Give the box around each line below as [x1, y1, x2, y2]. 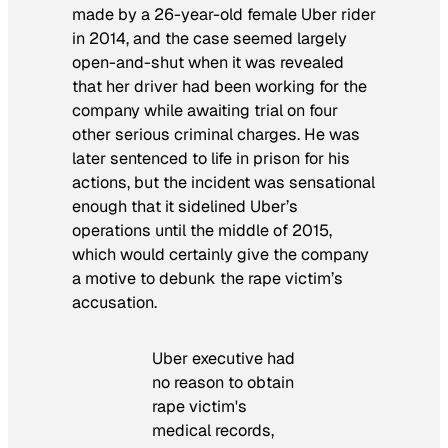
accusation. [72, 291, 157, 313]
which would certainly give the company [72, 243, 369, 265]
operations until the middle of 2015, [72, 219, 332, 241]
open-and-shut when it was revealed [72, 51, 344, 73]
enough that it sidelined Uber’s [72, 195, 298, 217]
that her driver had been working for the [72, 75, 367, 97]
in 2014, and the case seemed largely [72, 27, 347, 49]
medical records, [152, 420, 274, 442]
